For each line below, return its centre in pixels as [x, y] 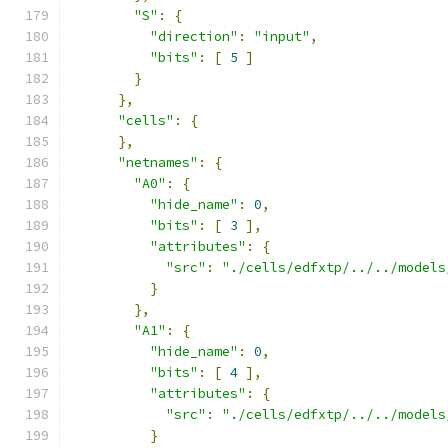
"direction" [194, 36]
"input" [282, 36]
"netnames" [158, 162]
